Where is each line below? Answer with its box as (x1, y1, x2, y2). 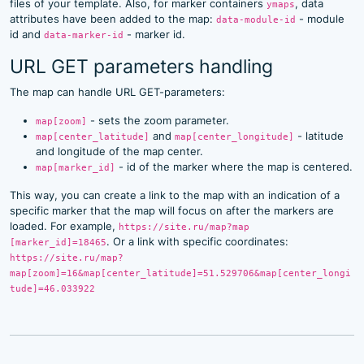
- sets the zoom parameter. (87, 114, 229, 127)
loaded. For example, (10, 219, 119, 232)
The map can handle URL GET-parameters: (10, 85, 225, 98)
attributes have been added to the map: (10, 12, 216, 25)
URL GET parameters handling (10, 54, 273, 78)
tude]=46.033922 (10, 283, 95, 294)
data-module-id (216, 14, 296, 25)
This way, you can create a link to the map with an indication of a (10, 188, 340, 201)
